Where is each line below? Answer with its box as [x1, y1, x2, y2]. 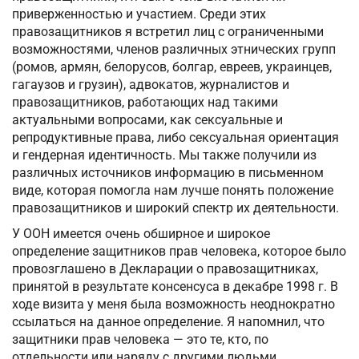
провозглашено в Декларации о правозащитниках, [12, 261, 318, 277]
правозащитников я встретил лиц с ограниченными [12, 24, 324, 40]
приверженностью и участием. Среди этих [12, 6, 266, 22]
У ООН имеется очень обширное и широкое [12, 226, 270, 242]
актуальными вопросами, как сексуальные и [12, 112, 283, 128]
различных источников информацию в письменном [12, 165, 324, 181]
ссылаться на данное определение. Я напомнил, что [12, 314, 325, 330]
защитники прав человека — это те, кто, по [12, 332, 268, 348]
